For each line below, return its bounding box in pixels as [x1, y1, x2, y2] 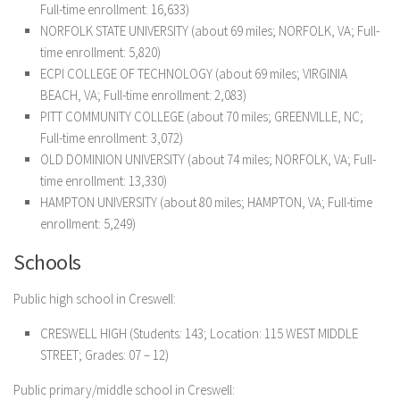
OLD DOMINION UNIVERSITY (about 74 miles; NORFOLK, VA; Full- [40, 151, 376, 168]
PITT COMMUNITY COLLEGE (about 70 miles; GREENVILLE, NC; [40, 108, 363, 125]
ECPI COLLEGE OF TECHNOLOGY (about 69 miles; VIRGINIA [40, 65, 347, 82]
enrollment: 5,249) [40, 215, 136, 232]
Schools [13, 248, 81, 276]
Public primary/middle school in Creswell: [13, 381, 235, 398]
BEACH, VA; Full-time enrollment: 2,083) [40, 87, 246, 104]
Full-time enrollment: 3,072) [40, 129, 183, 146]
